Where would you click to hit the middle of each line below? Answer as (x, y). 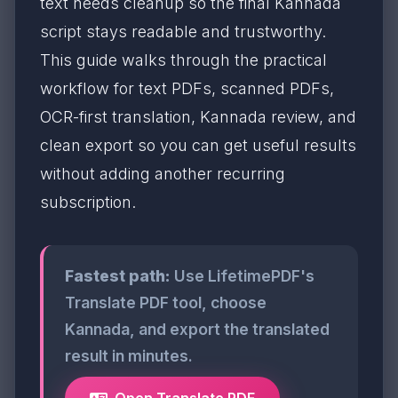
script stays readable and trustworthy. (183, 32)
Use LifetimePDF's (243, 276)
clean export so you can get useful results (198, 145)
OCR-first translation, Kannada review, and (198, 117)
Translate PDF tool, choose (166, 302)
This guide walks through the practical (183, 60)
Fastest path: (118, 276)
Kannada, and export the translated (197, 329)
